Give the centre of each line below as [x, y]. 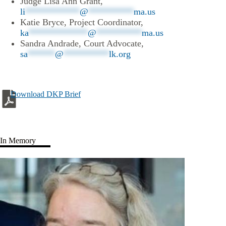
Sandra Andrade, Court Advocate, [82, 43]
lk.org [120, 54]
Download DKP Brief [46, 94]
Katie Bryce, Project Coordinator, [82, 22]
